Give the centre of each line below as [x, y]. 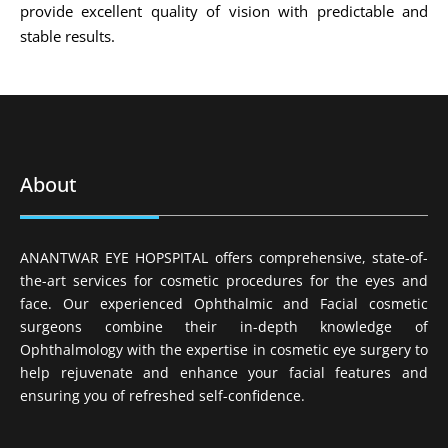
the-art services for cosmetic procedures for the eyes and [224, 281]
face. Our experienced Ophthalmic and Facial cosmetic [224, 304]
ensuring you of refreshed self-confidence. [162, 396]
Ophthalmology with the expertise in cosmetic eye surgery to [224, 350]
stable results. [67, 36]
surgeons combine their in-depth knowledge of [224, 327]
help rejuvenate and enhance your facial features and [224, 373]
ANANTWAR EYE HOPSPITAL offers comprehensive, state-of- [224, 258]
